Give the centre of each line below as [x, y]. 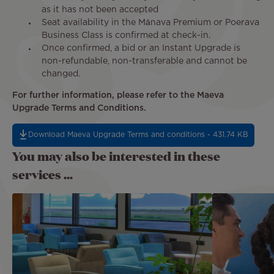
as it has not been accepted [101, 10]
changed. [61, 74]
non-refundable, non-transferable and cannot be [144, 61]
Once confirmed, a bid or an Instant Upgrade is [141, 49]
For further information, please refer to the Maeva [118, 96]
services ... [43, 175]
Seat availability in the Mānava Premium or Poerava [150, 23]
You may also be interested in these [116, 156]
